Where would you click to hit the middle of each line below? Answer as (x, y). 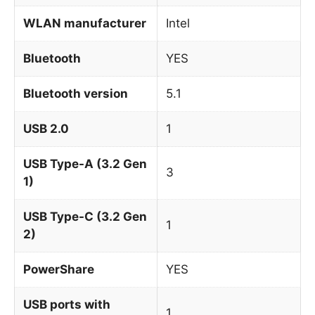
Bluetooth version (76, 93)
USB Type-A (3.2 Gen (85, 163)
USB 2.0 (46, 128)
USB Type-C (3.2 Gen (85, 216)
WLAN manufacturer (85, 23)
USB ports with (67, 304)
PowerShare (59, 269)
